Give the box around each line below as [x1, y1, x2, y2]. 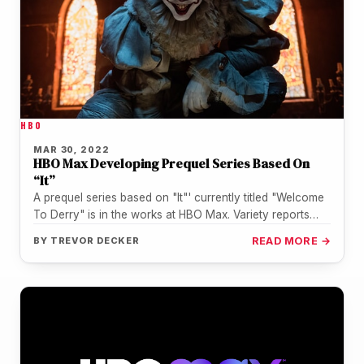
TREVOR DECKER [50, 234, 141, 246]
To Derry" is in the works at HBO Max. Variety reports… [33, 207, 318, 221]
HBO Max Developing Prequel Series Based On [33, 154, 310, 172]
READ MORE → [251, 234, 331, 247]
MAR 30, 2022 [33, 143, 110, 155]
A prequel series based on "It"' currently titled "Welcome [33, 190, 324, 204]
